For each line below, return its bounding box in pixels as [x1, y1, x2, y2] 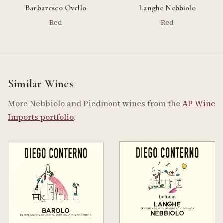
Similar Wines [8, 77, 73, 91]
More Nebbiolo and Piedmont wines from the [8, 97, 182, 109]
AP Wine [182, 97, 215, 109]
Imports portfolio [8, 111, 74, 122]
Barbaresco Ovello [25, 3, 86, 13]
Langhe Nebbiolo [139, 3, 196, 13]
